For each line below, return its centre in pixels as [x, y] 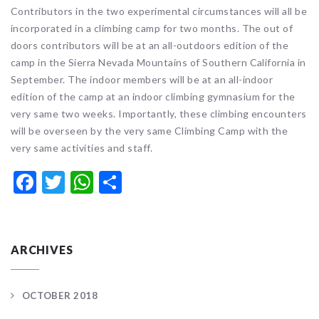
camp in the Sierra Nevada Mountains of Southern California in [158, 62]
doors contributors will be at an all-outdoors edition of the [150, 45]
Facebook [83, 182]
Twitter [102, 182]
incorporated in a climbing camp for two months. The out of [152, 28]
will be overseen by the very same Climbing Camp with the [150, 130]
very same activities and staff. [82, 147]
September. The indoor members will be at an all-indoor [142, 79]
